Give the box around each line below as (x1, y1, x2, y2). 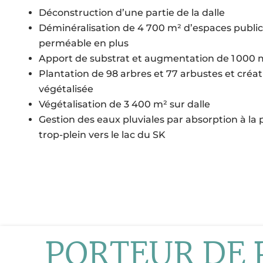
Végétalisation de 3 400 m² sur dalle (39, 99, 210, 110)
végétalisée (39, 83, 93, 95)
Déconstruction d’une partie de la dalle (39, 7, 227, 19)
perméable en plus (39, 38, 129, 49)
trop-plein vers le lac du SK (39, 129, 168, 141)
